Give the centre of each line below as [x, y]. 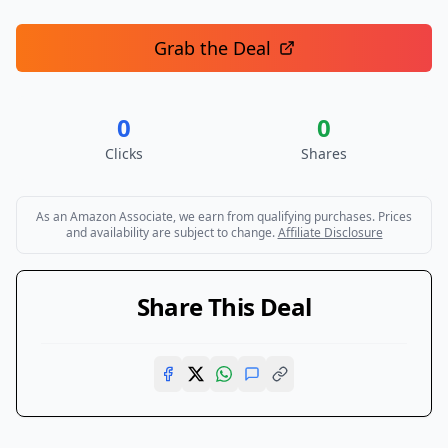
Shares [324, 153]
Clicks [124, 153]
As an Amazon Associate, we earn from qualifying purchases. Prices [224, 216]
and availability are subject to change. [170, 232]
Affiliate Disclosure [330, 232]
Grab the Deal [212, 48]
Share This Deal [224, 306]
